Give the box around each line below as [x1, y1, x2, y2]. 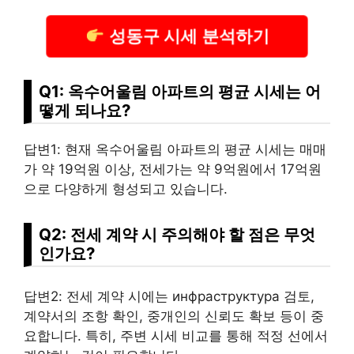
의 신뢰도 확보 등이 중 [187, 308, 324, 325]
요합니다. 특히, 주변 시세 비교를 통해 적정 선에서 [24, 328, 328, 345]
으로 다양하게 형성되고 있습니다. [24, 180, 228, 197]
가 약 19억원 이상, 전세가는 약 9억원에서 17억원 [24, 160, 322, 177]
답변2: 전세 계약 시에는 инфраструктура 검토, [24, 288, 314, 305]
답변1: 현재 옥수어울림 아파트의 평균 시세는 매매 [24, 141, 326, 157]
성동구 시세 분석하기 [106, 25, 267, 47]
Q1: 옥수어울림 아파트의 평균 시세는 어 [39, 81, 321, 101]
